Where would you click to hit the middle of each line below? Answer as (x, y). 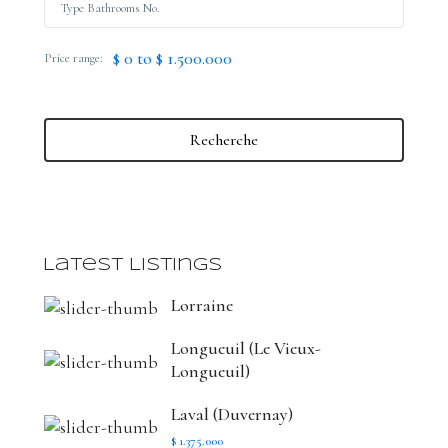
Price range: (74, 58)
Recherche (224, 140)
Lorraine (202, 305)
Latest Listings (133, 266)
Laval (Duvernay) (232, 414)
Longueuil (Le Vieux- (246, 348)
